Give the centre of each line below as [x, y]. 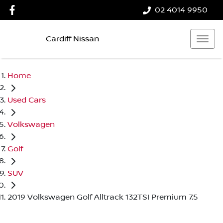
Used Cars [27, 100]
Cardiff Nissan [72, 39]
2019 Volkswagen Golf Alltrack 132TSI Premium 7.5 [103, 197]
